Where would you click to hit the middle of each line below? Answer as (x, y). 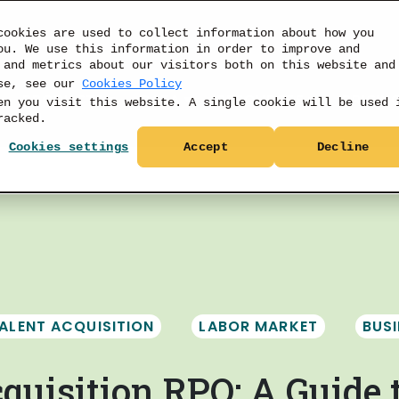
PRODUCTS (63, 100)
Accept (206, 147)
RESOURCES (260, 100)
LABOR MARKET (258, 326)
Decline (343, 147)
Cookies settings (69, 147)
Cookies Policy (132, 84)
